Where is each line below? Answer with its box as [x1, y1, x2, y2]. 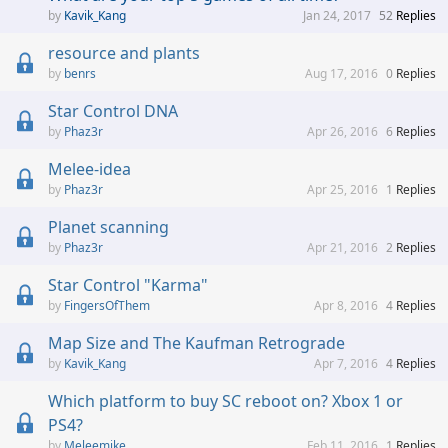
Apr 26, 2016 [307, 123, 378, 141]
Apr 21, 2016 [307, 239, 378, 257]
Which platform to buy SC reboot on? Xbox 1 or [48, 390, 403, 413]
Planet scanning [48, 216, 169, 239]
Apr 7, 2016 [314, 355, 378, 373]
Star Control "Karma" [48, 274, 208, 297]
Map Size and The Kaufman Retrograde [48, 332, 345, 355]
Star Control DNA [48, 100, 178, 123]
